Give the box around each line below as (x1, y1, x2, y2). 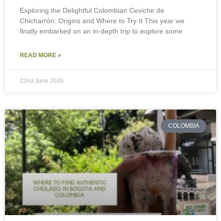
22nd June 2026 (20, 77, 64, 85)
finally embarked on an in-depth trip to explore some (20, 27, 183, 36)
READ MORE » (20, 52, 61, 59)
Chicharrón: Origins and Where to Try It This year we (20, 17, 184, 25)
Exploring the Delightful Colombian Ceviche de (20, 6, 164, 15)
